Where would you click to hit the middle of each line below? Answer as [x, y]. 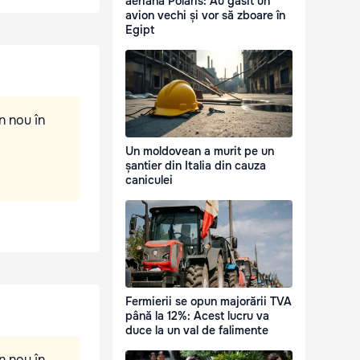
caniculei [149, 180]
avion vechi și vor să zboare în [205, 16]
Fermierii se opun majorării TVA [209, 302]
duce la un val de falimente [197, 331]
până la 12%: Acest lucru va [197, 316]
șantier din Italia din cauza [196, 166]
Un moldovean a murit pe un [200, 151]
